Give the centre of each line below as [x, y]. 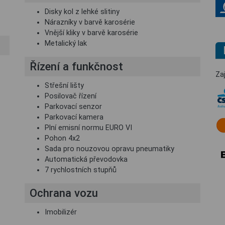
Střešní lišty [64, 86]
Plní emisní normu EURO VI [88, 128]
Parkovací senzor [73, 107]
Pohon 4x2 [62, 138]
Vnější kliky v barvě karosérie [91, 33]
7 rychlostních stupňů [81, 170]
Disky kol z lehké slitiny [82, 12]
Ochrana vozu [64, 193]
